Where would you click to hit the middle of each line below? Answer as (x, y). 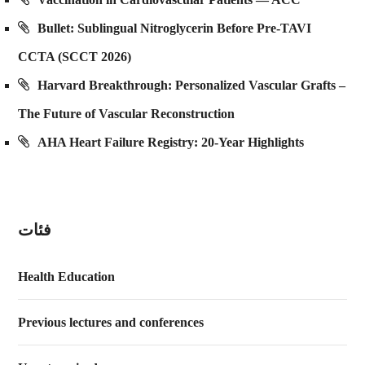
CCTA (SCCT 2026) (75, 57)
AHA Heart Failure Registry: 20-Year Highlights (171, 143)
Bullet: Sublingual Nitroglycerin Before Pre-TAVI (175, 29)
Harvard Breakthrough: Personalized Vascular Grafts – (192, 86)
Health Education (67, 277)
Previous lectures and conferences (111, 323)
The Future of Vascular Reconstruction (127, 114)
